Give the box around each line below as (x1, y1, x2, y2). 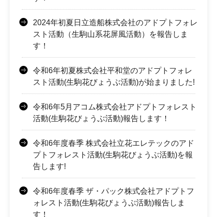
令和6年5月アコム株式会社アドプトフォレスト (33, 103, 197, 111)
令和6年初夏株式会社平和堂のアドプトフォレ (33, 66, 192, 75)
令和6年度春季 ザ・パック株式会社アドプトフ (33, 187, 194, 196)
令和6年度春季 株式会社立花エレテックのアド (33, 139, 194, 148)
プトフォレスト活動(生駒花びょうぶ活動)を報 (33, 151, 193, 159)
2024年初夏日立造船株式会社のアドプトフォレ (33, 18, 198, 27)
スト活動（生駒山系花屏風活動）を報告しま (33, 30, 188, 39)
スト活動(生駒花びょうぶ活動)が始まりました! (33, 78, 195, 87)
